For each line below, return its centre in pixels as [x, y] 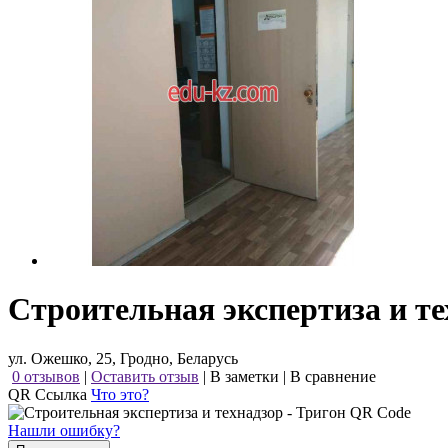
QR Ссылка [49, 394]
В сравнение [333, 376]
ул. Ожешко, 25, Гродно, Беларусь [123, 358]
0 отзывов [46, 376]
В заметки [244, 376]
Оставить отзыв [145, 376]
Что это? [120, 394]
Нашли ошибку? [64, 430]
